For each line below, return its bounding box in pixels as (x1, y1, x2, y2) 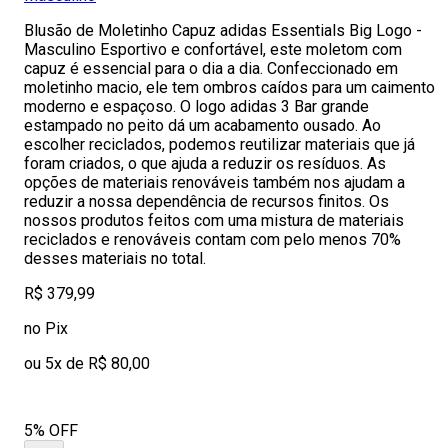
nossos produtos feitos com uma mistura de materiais (24, 211, 404, 230)
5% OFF (24, 421, 78, 440)
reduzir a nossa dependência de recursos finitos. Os (24, 192, 389, 211)
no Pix (24, 319, 68, 338)
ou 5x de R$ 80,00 (24, 354, 150, 373)
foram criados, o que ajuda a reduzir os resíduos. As (24, 154, 386, 173)
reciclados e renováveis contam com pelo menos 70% (24, 230, 401, 249)
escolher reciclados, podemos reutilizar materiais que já (24, 135, 415, 154)
